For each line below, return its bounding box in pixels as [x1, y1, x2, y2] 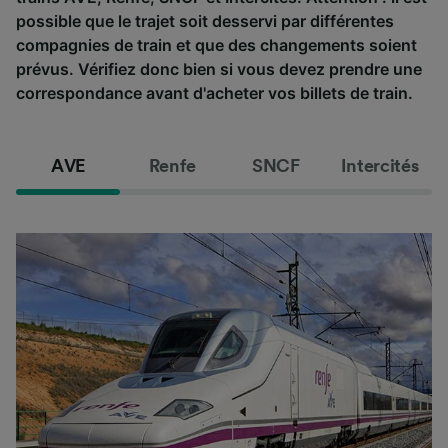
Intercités [341, 156, 419, 175]
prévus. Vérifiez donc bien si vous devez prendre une [16, 58, 422, 79]
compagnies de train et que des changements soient [16, 34, 417, 55]
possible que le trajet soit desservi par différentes [16, 10, 394, 31]
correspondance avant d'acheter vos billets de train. [16, 82, 413, 103]
